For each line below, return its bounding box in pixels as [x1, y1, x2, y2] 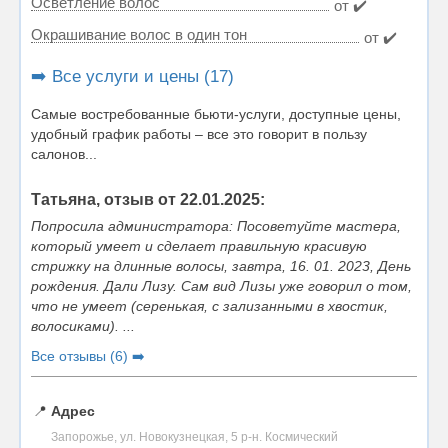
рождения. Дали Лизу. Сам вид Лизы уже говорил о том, [31, 277, 412, 294]
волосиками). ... [31, 317, 135, 334]
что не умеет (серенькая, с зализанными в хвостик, [31, 297, 388, 314]
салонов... [31, 145, 97, 162]
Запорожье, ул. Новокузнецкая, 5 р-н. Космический [51, 429, 338, 444]
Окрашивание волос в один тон [31, 25, 247, 43]
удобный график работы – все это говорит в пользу [31, 125, 367, 142]
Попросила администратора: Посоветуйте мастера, [31, 217, 401, 234]
